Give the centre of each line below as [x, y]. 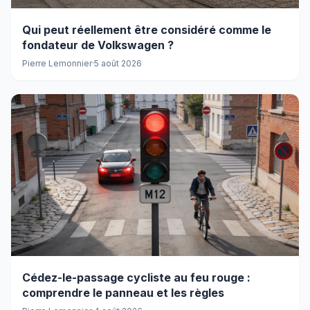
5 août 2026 [118, 64]
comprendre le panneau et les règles [123, 293]
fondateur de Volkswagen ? [98, 45]
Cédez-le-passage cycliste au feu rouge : [136, 278]
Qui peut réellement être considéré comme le [147, 30]
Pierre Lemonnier [57, 64]
